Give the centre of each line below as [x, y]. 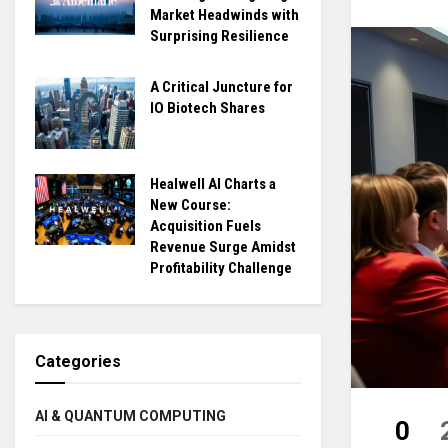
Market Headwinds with [224, 15]
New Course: [190, 204]
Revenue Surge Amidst [223, 246]
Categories [78, 361]
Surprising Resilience [219, 36]
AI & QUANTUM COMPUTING [130, 415]
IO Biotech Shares [207, 108]
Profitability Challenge [221, 267]
